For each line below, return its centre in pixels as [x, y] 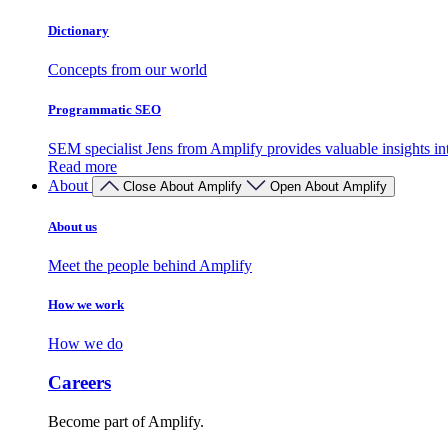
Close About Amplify [182, 186]
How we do [85, 344]
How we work [86, 305]
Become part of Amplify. [126, 421]
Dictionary [78, 31]
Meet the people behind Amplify [150, 266]
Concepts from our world [127, 70]
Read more [82, 166]
